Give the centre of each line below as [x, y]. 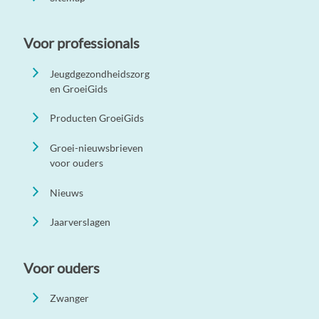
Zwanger [70, 298]
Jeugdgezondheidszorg [100, 73]
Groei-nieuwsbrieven [97, 148]
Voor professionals [82, 43]
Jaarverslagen [80, 222]
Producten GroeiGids [97, 118]
